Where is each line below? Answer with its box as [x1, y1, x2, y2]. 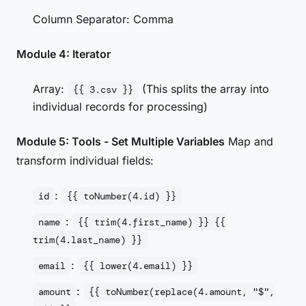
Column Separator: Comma [33, 12, 173, 26]
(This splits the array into [139, 82, 269, 96]
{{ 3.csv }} [73, 83, 133, 96]
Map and [225, 135, 273, 148]
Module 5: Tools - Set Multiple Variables [16, 135, 225, 148]
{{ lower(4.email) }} [83, 260, 193, 272]
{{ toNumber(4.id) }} [67, 190, 176, 202]
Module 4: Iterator [16, 47, 111, 61]
